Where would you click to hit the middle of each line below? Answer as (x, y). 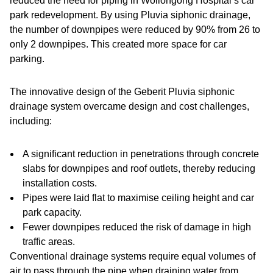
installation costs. (60, 183)
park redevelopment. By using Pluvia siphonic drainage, (130, 15)
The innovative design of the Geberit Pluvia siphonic (122, 92)
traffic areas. (49, 242)
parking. (27, 59)
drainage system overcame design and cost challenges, (129, 106)
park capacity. (52, 212)
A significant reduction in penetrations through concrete (141, 154)
